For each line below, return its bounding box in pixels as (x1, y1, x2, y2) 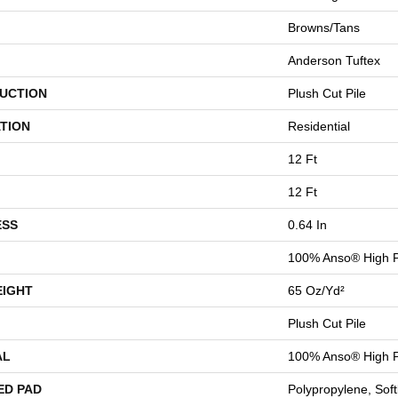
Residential (288, 119, 350, 133)
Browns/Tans (288, 20, 360, 35)
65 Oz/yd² (288, 283, 345, 298)
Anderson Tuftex (288, 53, 380, 68)
